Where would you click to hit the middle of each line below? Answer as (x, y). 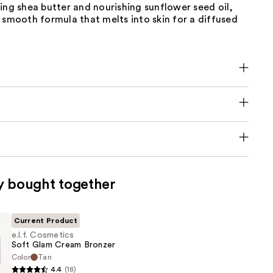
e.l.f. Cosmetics (43, 235)
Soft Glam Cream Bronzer (63, 245)
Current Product (46, 220)
